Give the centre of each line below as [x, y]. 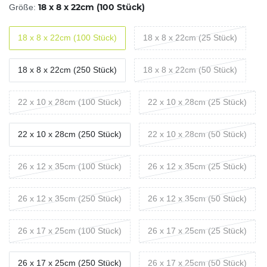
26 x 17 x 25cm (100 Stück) [70, 231]
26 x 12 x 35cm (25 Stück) [197, 167]
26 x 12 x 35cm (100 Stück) [70, 167]
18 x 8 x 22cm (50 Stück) [190, 70]
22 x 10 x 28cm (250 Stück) [70, 134]
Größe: [22, 7]
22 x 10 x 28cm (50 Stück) [197, 134]
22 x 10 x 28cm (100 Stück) [70, 102]
